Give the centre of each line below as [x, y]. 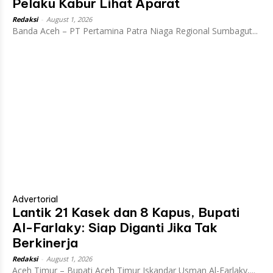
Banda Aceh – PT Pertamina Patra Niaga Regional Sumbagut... [135, 30]
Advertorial [35, 199]
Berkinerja [45, 243]
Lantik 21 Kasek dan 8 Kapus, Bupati [126, 212]
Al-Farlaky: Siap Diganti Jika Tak [115, 227]
